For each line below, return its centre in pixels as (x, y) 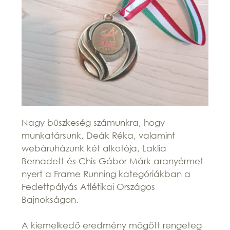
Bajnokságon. (50, 199)
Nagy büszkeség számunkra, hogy (93, 122)
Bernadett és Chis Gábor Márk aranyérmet (113, 161)
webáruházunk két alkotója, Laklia (94, 148)
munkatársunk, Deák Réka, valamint (99, 135)
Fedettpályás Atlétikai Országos (89, 186)
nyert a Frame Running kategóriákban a (106, 174)
